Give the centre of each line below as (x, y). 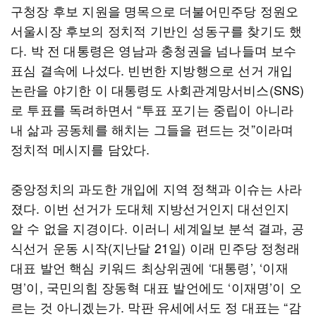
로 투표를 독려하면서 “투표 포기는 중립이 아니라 (152, 109)
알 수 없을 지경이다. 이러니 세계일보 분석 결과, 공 (158, 228)
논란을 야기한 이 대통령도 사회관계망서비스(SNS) (158, 90)
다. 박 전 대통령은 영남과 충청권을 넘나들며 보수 (154, 50)
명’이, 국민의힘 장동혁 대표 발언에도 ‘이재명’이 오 (157, 287)
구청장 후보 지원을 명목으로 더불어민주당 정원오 (155, 11)
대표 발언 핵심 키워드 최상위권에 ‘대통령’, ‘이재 (150, 267)
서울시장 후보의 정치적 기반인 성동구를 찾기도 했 (157, 30)
